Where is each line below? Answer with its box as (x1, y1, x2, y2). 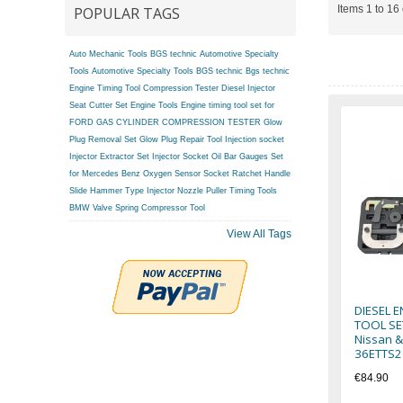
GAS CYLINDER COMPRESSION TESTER (96, 118, 261, 128)
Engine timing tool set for (181, 101, 274, 111)
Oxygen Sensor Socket (143, 169, 229, 179)
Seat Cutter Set (69, 101, 128, 111)
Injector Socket (152, 152, 209, 162)
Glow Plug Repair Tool (139, 135, 222, 145)
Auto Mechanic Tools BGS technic (69, 49, 197, 59)
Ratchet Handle (232, 169, 291, 179)
